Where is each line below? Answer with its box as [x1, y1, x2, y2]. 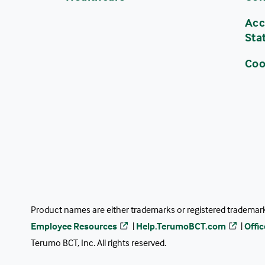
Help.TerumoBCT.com [135, 219, 226, 232]
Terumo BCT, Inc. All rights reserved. [31, 236, 166, 248]
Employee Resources [31, 219, 117, 232]
